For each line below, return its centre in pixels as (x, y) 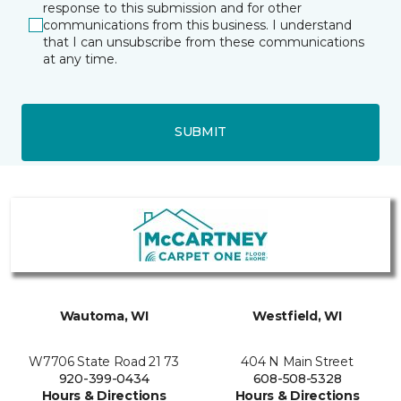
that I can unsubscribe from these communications (204, 42)
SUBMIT (200, 132)
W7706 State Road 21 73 (104, 361)
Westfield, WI (297, 316)
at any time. (80, 59)
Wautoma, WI (104, 316)
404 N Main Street (297, 361)
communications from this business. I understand (197, 25)
